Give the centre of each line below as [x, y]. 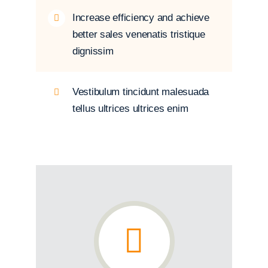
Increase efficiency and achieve [141, 18]
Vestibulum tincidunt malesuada [141, 92]
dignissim [93, 51]
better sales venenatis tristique [138, 34]
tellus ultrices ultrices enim [130, 109]
